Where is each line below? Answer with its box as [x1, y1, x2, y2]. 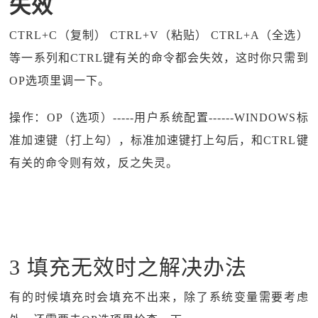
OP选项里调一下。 [9, 75, 111, 87]
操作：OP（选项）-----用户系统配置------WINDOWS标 [9, 111, 309, 124]
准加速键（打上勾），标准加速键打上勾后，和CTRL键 [9, 134, 309, 146]
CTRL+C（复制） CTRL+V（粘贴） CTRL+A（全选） [9, 29, 309, 41]
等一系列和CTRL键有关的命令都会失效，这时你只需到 [9, 52, 309, 64]
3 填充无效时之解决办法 [9, 256, 248, 279]
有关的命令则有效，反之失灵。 [9, 157, 179, 169]
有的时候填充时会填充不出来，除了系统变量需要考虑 [9, 291, 309, 303]
